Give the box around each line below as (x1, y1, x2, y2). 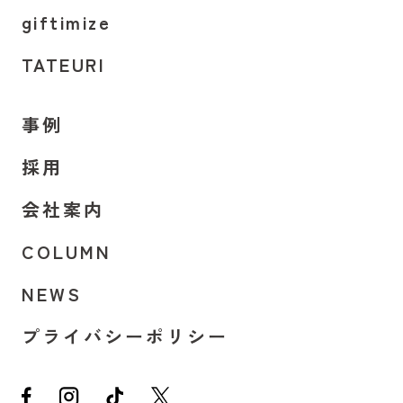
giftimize (21, 8, 112, 35)
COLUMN (21, 237, 112, 264)
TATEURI (21, 50, 106, 77)
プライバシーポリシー (21, 322, 228, 349)
